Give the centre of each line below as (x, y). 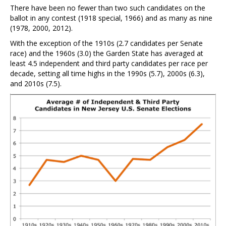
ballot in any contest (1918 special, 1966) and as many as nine (111, 18)
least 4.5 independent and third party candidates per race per (109, 63)
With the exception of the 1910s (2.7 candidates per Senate (106, 43)
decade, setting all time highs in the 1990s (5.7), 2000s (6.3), (107, 73)
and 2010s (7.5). (36, 83)
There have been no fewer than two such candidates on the (108, 8)
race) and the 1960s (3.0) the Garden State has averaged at (107, 53)
